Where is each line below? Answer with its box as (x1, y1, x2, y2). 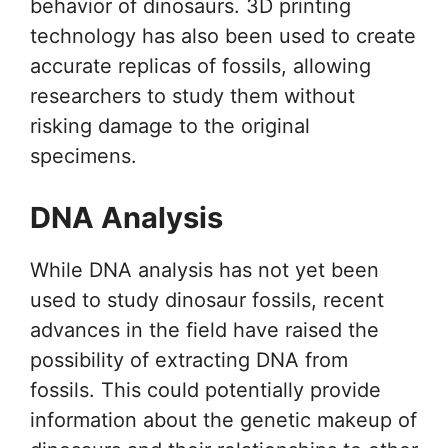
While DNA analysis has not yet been (30, 258, 379, 283)
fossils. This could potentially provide (30, 378, 381, 403)
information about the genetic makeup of (30, 408, 417, 433)
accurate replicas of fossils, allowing (30, 54, 371, 79)
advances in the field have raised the (30, 318, 379, 343)
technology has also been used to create (30, 24, 416, 49)
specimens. (30, 144, 137, 169)
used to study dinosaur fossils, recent (30, 288, 384, 313)
